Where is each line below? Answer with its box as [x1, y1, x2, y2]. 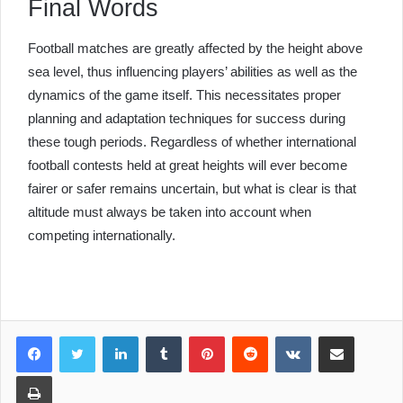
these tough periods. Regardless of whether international [28, 134, 356, 149]
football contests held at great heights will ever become [28, 157, 347, 173]
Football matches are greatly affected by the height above [28, 40, 363, 56]
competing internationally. [28, 228, 175, 243]
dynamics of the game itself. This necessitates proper [28, 87, 341, 103]
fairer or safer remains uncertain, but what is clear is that [28, 181, 356, 196]
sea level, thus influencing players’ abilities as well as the [28, 64, 357, 79]
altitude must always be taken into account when [28, 204, 311, 219]
